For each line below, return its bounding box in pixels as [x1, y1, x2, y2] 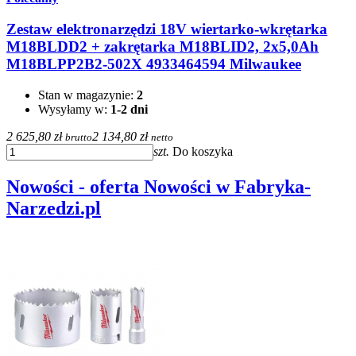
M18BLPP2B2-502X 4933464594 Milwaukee [6, 56, 301, 73]
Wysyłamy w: [38, 102, 110, 116]
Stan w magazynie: [38, 87, 137, 102]
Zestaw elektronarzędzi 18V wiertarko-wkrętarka [6, 21, 327, 38]
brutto [65, 130, 92, 143]
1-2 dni [110, 102, 148, 116]
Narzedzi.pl [6, 197, 101, 219]
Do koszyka [172, 144, 233, 158]
